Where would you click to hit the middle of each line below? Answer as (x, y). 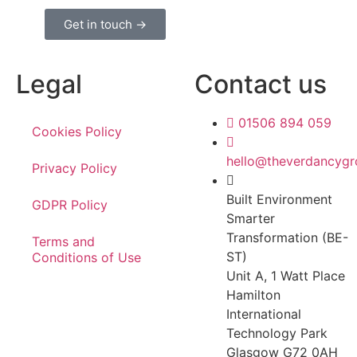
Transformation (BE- (287, 238)
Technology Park (277, 333)
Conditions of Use (86, 258)
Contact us (261, 84)
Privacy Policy (75, 169)
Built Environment (279, 200)
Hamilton (253, 295)
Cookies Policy (77, 132)
